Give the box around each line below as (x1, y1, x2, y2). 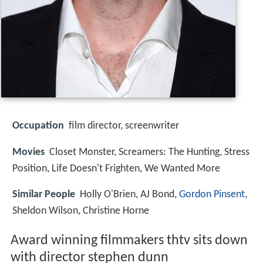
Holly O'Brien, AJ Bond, (80, 188, 179, 200)
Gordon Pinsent (179, 188, 245, 200)
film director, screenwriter (69, 120, 179, 132)
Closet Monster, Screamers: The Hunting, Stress (49, 146, 249, 158)
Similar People (12, 188, 75, 200)
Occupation (12, 120, 64, 132)
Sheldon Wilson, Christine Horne (12, 205, 149, 217)
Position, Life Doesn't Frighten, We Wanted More (12, 163, 220, 174)
